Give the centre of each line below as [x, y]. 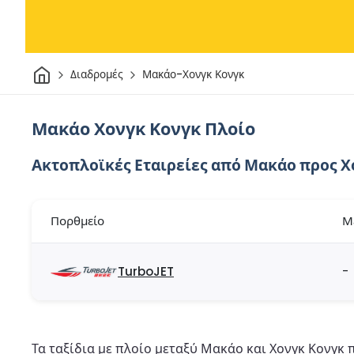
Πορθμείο [77, 221]
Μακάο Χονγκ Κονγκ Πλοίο [143, 129]
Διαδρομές [96, 75]
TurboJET [146, 272]
